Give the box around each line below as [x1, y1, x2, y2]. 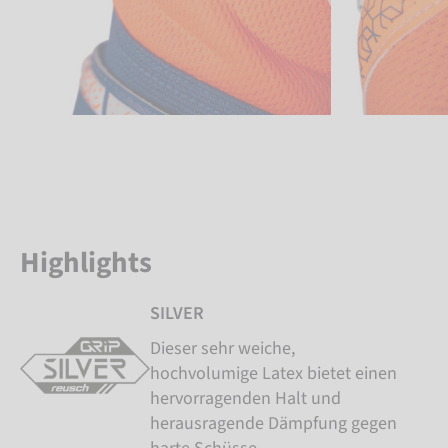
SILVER [150, 300, 204, 326]
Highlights [20, 241, 152, 284]
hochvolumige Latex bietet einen [150, 360, 397, 386]
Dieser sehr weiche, [150, 335, 295, 361]
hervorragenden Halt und [150, 385, 341, 411]
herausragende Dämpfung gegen [150, 410, 397, 436]
